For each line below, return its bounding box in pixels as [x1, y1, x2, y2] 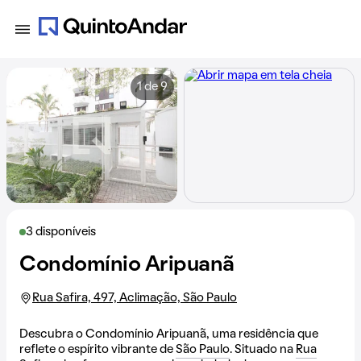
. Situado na [230, 344, 296, 355]
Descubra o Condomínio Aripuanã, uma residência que [19, 329, 318, 340]
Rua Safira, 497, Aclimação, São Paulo [32, 293, 237, 304]
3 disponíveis [26, 226, 96, 238]
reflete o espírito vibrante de [19, 344, 176, 355]
